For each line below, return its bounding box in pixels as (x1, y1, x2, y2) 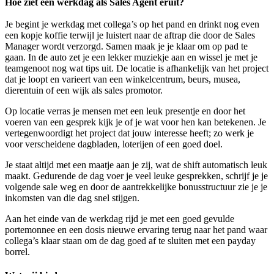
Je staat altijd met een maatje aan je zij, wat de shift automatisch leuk (5, 159, 267, 170)
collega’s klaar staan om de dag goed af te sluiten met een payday (5, 235, 256, 246)
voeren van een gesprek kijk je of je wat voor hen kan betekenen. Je (5, 116, 266, 127)
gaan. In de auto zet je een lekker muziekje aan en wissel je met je (5, 51, 257, 62)
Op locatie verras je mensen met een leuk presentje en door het (5, 105, 245, 116)
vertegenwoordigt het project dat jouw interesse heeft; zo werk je (5, 127, 254, 138)
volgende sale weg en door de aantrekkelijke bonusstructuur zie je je (5, 181, 267, 192)
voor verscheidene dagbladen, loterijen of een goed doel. (5, 138, 223, 149)
